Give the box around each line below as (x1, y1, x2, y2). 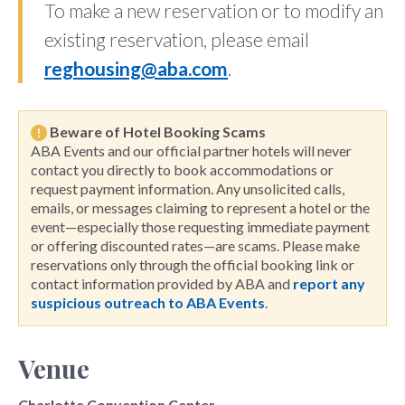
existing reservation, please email (44, 27, 309, 51)
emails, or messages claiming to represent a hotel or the (31, 199, 370, 217)
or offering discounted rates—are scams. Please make (31, 237, 360, 255)
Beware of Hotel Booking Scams (50, 122, 266, 140)
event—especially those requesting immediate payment (31, 218, 370, 236)
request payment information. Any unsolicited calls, (31, 180, 344, 198)
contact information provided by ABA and (31, 275, 293, 293)
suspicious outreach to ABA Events (31, 294, 265, 312)
